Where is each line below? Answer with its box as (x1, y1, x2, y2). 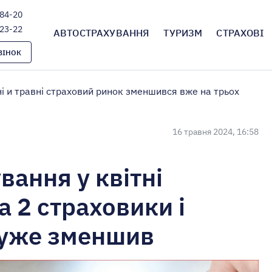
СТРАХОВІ (216, 27, 265, 39)
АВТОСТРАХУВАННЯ (53, 27, 150, 39)
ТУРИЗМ (163, 27, 203, 39)
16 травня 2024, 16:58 (172, 126, 259, 137)
